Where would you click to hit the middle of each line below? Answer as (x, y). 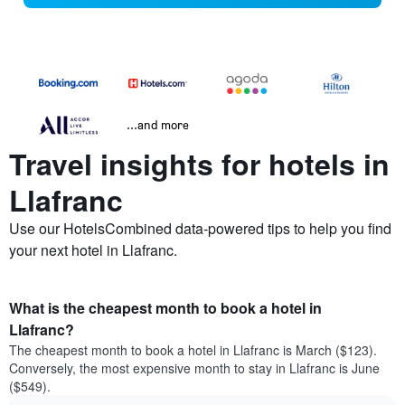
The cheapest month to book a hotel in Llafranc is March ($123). (193, 350)
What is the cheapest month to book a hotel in (165, 308)
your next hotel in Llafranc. (93, 250)
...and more (158, 125)
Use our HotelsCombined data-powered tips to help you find (200, 229)
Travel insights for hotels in (199, 164)
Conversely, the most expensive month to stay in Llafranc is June (194, 368)
